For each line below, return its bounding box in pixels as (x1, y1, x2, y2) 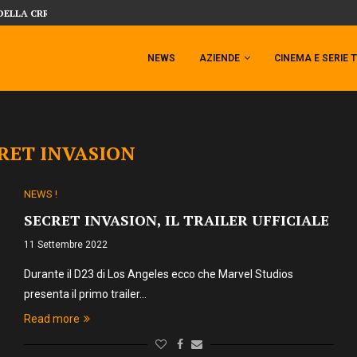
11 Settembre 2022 (23, 239, 108, 250)
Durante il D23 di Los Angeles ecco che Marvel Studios (23, 268, 293, 280)
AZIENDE (199, 53, 240, 64)
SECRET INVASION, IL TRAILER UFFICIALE (23, 210, 329, 229)
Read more (23, 312, 80, 325)
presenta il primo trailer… (23, 288, 147, 300)
